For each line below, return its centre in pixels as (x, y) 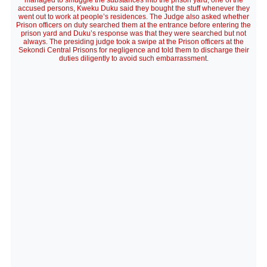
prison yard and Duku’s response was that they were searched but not (133, 33)
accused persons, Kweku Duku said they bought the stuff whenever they (133, 8)
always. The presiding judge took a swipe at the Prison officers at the (133, 42)
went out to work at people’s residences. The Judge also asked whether (133, 17)
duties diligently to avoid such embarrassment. (133, 58)
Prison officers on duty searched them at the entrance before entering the (133, 25)
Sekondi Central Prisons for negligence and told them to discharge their (133, 50)
